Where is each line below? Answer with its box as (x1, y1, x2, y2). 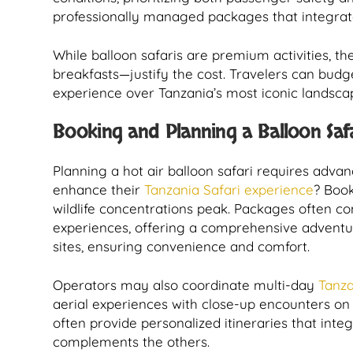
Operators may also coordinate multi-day (53, 277, 318, 293)
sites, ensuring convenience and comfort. (53, 238, 310, 255)
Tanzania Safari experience (144, 181, 314, 198)
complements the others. (53, 333, 210, 350)
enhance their (53, 181, 144, 198)
